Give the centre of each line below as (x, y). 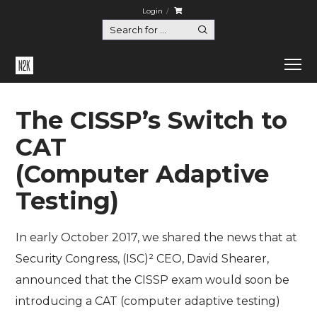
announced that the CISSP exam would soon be (153, 280)
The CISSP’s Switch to (152, 121)
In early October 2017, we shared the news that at (157, 238)
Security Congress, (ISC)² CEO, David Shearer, (143, 259)
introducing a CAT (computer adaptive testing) (148, 301)
